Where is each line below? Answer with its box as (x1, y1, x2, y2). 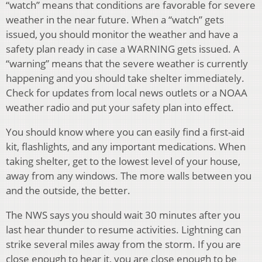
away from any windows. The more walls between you (6, 169, 251, 183)
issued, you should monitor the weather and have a (6, 27, 238, 42)
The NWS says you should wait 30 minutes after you (6, 208, 240, 222)
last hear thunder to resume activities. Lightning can (6, 223, 241, 237)
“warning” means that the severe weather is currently (6, 57, 248, 71)
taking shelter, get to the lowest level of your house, (6, 154, 240, 168)
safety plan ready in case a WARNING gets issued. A (6, 42, 240, 56)
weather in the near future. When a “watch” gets (6, 13, 224, 27)
